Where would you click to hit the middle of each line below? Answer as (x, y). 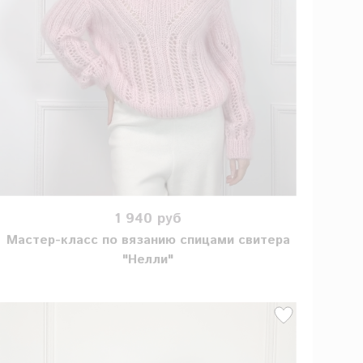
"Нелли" (148, 260)
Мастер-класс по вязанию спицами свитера (148, 241)
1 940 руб (148, 218)
